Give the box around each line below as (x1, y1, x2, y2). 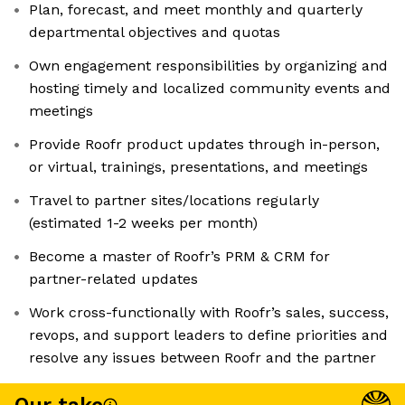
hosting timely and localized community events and (29, 80, 391, 98)
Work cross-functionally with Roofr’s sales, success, (29, 304, 389, 322)
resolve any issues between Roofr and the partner (29, 349, 376, 367)
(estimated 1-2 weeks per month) (29, 214, 258, 232)
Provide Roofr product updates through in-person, (29, 136, 380, 154)
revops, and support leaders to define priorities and (29, 326, 388, 344)
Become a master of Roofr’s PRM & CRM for (29, 248, 330, 266)
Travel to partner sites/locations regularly (29, 192, 319, 210)
